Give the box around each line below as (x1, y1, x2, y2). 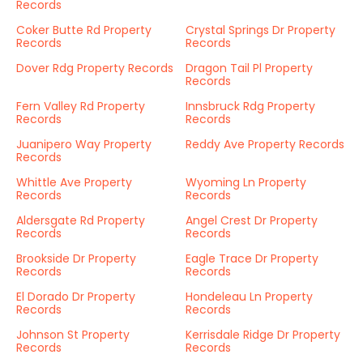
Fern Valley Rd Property (16, 98, 145, 114)
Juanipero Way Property (16, 136, 152, 152)
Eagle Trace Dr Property (186, 250, 318, 267)
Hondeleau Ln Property (186, 288, 313, 305)
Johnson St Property (16, 327, 130, 343)
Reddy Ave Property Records (186, 136, 344, 152)
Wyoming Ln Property (186, 174, 306, 190)
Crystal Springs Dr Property (186, 22, 335, 38)
